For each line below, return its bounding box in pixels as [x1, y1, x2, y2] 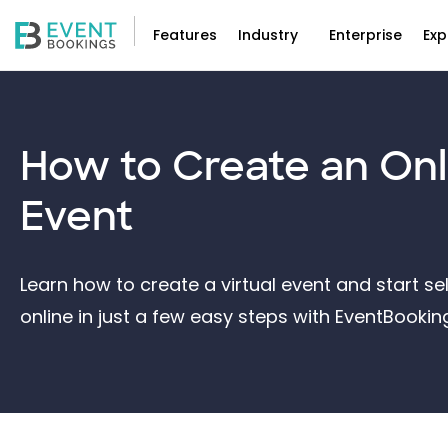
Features [153, 25, 217, 45]
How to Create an [20, 140, 379, 192]
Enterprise [329, 25, 402, 45]
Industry [238, 25, 298, 45]
